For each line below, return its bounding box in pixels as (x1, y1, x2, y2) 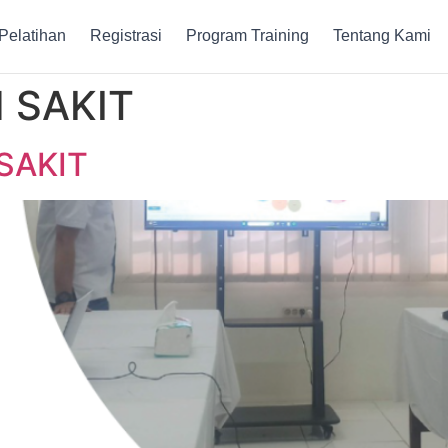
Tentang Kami (333, 27, 432, 45)
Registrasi (90, 27, 163, 45)
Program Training (186, 27, 310, 45)
